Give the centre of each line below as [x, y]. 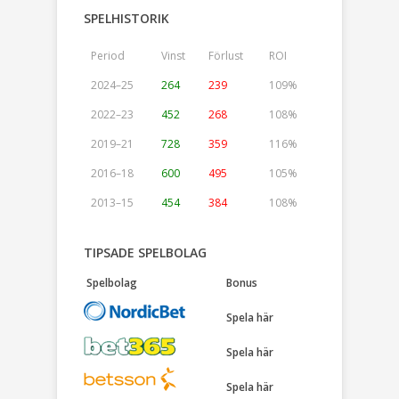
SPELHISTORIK [126, 19]
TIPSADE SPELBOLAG [145, 253]
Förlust [226, 56]
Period [108, 56]
